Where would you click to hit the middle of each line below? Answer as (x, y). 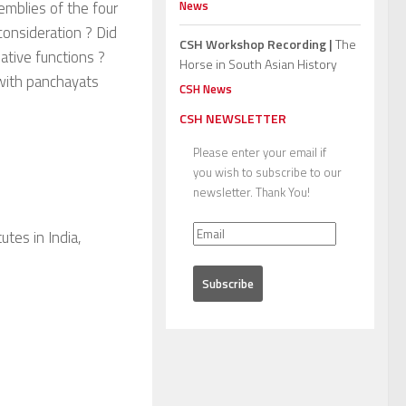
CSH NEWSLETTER (233, 119)
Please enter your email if (260, 153)
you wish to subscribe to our (267, 173)
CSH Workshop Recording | (256, 44)
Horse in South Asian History (258, 64)
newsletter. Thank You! (251, 193)
